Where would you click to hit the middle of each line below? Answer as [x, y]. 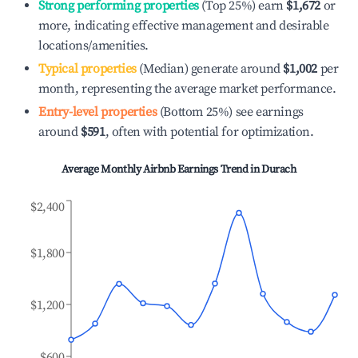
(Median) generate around [208, 69]
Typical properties [88, 69]
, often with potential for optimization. [209, 132]
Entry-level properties [98, 112]
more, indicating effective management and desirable [184, 26]
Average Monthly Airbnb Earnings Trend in [161, 169]
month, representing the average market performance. [187, 89]
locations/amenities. [93, 46]
